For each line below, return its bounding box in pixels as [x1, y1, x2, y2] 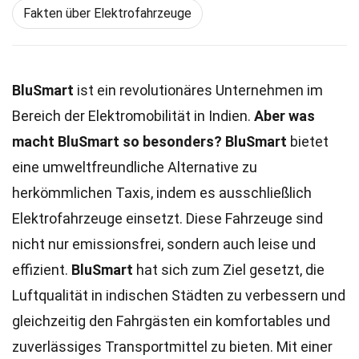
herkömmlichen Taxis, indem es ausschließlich [12, 184, 312, 201]
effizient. [12, 261, 71, 278]
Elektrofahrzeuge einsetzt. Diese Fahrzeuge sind [12, 210, 323, 227]
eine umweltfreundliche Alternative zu [12, 159, 257, 175]
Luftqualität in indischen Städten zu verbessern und [12, 287, 345, 304]
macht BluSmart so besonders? [12, 133, 222, 150]
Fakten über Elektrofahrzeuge [23, 6, 192, 21]
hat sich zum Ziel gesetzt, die [133, 261, 325, 278]
